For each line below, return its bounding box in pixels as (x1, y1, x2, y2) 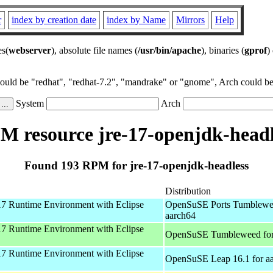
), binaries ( (201, 45, 244, 55)
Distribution (165, 185, 211, 196)
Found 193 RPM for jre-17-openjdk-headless (24, 158, 249, 172)
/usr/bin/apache (138, 45, 201, 55)
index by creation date (12, 15, 96, 25)
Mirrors (176, 15, 205, 25)
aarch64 (165, 210, 196, 221)
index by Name (107, 15, 166, 25)
